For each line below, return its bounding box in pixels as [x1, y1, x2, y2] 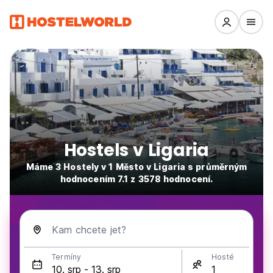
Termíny [52, 252, 82, 261]
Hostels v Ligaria [63, 138, 210, 162]
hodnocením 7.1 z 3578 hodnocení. [60, 174, 213, 184]
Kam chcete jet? [52, 224, 126, 236]
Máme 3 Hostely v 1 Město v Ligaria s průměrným [26, 161, 247, 172]
